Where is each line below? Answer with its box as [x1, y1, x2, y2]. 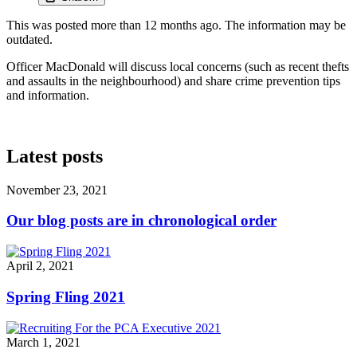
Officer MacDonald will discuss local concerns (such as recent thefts [6, 59, 349, 73]
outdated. [6, 32, 53, 46]
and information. [6, 88, 89, 102]
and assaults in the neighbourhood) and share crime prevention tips [6, 73, 340, 88]
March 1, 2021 [6, 335, 80, 349]
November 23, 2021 [6, 182, 108, 197]
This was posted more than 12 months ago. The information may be [6, 18, 346, 32]
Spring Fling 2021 [6, 288, 125, 305]
